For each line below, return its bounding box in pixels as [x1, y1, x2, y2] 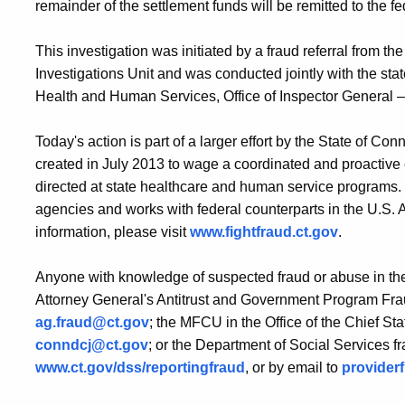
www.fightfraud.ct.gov [190, 224, 338, 240]
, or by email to [245, 360, 342, 375]
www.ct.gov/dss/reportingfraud [35, 360, 245, 375]
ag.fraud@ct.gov [35, 315, 149, 330]
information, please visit [35, 224, 190, 240]
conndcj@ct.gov [35, 337, 148, 353]
